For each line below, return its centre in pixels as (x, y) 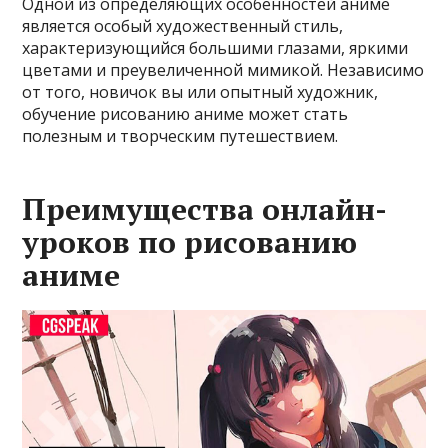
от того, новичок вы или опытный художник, (200, 91)
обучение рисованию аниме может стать (185, 113)
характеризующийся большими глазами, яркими (215, 47)
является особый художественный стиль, (183, 25)
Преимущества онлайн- (205, 208)
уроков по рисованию (190, 241)
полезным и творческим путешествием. (180, 135)
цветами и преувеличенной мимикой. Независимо (223, 69)
